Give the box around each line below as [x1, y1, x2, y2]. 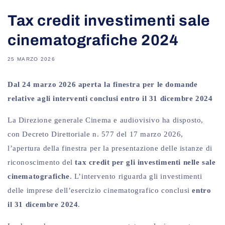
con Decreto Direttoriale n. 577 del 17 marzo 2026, [8, 130, 184, 139]
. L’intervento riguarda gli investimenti [69, 172, 202, 181]
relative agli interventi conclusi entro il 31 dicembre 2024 [8, 94, 213, 103]
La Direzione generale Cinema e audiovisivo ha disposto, [8, 116, 204, 125]
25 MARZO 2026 [8, 56, 55, 62]
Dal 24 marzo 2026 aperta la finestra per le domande [8, 80, 198, 89]
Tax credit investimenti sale [8, 13, 210, 29]
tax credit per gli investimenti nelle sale [75, 158, 216, 167]
